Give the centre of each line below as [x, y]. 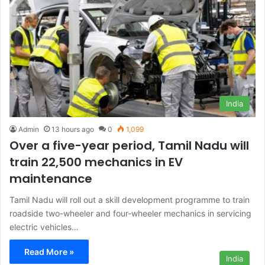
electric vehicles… [44, 227]
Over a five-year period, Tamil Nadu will [129, 146]
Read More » [49, 252]
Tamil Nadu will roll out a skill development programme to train [130, 200]
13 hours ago [73, 130]
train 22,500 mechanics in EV [96, 162]
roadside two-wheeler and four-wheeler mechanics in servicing [130, 214]
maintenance [51, 179]
